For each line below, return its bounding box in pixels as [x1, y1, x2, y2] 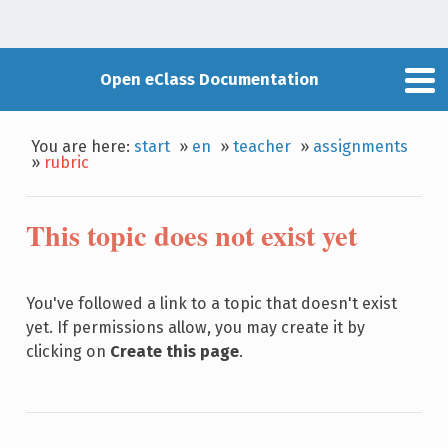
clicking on [25, 341, 110, 361]
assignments [313, 136, 409, 156]
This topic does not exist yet [25, 214, 357, 257]
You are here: [31, 136, 135, 156]
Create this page [109, 341, 239, 361]
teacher [233, 136, 292, 156]
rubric [44, 152, 90, 172]
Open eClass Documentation [99, 69, 319, 89]
